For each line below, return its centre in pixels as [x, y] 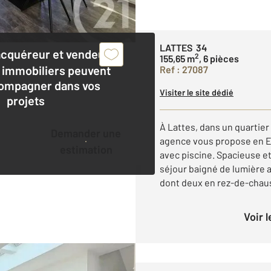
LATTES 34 [183, 47]
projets [26, 100]
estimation [86, 149]
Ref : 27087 [184, 69]
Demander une [54, 133]
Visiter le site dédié [197, 92]
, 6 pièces [219, 58]
